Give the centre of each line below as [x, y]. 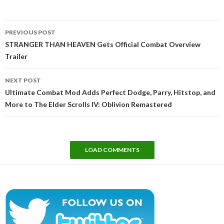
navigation [33, 39]
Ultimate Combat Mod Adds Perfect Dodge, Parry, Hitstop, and [110, 92]
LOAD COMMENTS [112, 149]
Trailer [16, 56]
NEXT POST [23, 80]
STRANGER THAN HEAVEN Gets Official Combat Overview [103, 44]
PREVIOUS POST [30, 32]
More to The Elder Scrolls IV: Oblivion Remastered [88, 104]
